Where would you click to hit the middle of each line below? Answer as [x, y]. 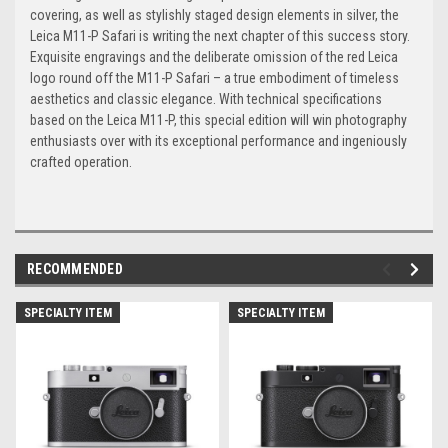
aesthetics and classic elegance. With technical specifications [206, 99]
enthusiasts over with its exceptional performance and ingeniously [218, 141]
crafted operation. [81, 162]
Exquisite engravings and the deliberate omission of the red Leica [214, 57]
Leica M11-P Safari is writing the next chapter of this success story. [220, 36]
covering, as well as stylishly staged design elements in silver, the [214, 15]
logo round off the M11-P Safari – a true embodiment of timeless [214, 78]
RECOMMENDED [75, 269]
